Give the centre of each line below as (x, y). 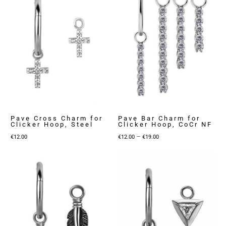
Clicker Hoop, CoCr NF (165, 124)
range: (168, 148)
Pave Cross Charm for (57, 118)
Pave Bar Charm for (159, 118)
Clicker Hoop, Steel (52, 124)
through (171, 171)
